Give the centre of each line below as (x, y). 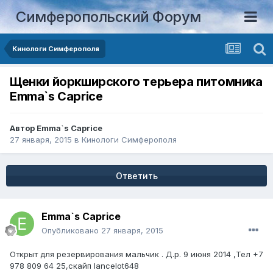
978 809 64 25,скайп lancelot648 (74, 266)
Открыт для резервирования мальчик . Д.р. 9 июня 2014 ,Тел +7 (136, 254)
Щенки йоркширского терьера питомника (136, 82)
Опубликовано (71, 231)
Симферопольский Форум (108, 16)
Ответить (136, 176)
